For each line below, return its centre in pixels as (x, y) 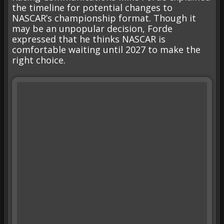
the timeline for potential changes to (92, 8)
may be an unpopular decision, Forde (92, 29)
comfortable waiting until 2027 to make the (106, 50)
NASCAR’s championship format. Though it (104, 18)
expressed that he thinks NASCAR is (89, 39)
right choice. (39, 60)
